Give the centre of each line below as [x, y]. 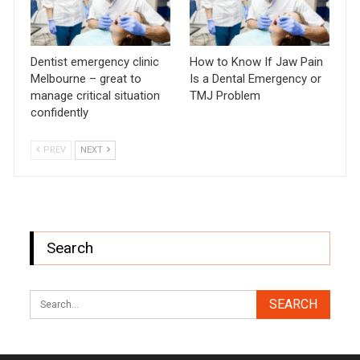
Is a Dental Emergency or [256, 78]
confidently [60, 112]
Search [70, 247]
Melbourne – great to [86, 78]
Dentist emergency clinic [95, 61]
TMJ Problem [225, 95]
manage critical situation [96, 95]
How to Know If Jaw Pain [256, 61]
